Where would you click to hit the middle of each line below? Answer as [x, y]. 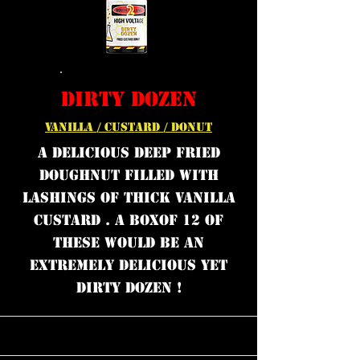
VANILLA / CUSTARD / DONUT [129, 127]
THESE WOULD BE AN [129, 243]
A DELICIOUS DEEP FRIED [129, 153]
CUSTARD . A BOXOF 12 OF [129, 220]
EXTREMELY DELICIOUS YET [129, 265]
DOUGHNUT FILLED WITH [129, 175]
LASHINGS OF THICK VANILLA [129, 198]
